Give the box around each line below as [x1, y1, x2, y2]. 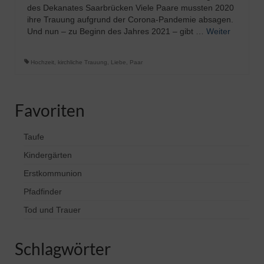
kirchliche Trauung [58, 59, 107, 65]
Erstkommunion [24, 169, 82, 178]
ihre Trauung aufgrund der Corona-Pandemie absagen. [27, 15, 233, 24]
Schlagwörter [15, 239, 111, 259]
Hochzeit [31, 59, 54, 65]
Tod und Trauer [24, 205, 81, 214]
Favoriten [15, 100, 85, 120]
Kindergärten [24, 150, 72, 160]
